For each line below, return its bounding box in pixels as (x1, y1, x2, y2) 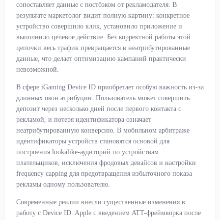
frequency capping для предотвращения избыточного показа (16, 170, 192, 178)
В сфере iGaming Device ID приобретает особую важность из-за (16, 83, 204, 91)
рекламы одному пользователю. (16, 181, 110, 189)
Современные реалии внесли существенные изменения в (16, 198, 185, 206)
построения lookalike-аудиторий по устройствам (16, 148, 159, 156)
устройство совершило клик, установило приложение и (16, 23, 182, 30)
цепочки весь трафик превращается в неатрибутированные (16, 44, 190, 52)
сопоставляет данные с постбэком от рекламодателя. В (16, 1, 177, 9)
